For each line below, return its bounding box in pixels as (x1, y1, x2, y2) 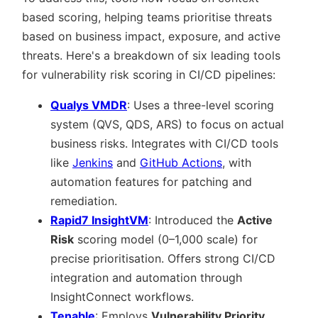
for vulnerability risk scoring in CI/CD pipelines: (22, 67, 275, 82)
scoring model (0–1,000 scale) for (74, 232, 258, 246)
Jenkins (72, 155, 113, 170)
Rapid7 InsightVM (50, 213, 148, 227)
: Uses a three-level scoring (127, 98, 274, 112)
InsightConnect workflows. (50, 290, 194, 304)
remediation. (50, 194, 117, 208)
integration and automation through (50, 270, 242, 285)
